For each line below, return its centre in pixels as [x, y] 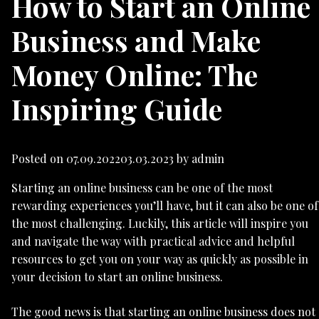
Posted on [39, 159]
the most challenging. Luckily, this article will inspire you [160, 224]
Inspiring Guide [117, 108]
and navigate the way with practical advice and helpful [153, 241]
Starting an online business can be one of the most [142, 188]
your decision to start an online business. [117, 277]
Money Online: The [135, 74]
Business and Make [136, 40]
